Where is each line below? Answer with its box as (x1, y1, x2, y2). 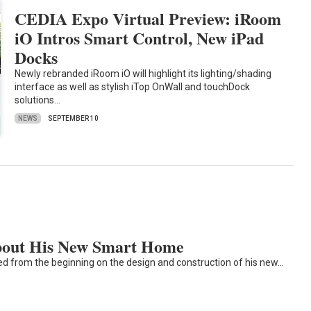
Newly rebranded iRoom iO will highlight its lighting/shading (15, 68, 272, 80)
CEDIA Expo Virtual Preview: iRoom (15, 6, 282, 31)
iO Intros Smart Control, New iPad (15, 26, 264, 51)
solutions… (15, 94, 61, 106)
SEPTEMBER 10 (48, 115, 99, 123)
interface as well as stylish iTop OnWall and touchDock (15, 81, 251, 93)
